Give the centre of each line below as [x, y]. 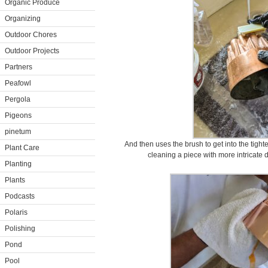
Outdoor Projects [32, 51]
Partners [19, 67]
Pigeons [18, 115]
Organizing [23, 19]
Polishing [20, 229]
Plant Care [22, 148]
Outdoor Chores [31, 35]
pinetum [18, 132]
